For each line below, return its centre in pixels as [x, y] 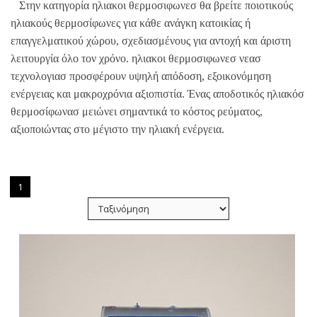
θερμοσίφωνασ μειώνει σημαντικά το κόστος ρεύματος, [137, 111]
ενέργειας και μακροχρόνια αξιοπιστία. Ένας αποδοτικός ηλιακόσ [157, 93]
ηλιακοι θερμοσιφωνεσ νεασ [195, 58]
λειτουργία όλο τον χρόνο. [70, 58]
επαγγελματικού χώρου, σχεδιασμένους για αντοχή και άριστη [151, 40]
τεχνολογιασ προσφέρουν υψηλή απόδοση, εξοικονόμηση [141, 76]
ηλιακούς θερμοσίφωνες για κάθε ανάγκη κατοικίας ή [131, 23]
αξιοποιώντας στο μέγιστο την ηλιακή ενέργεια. [119, 129]
